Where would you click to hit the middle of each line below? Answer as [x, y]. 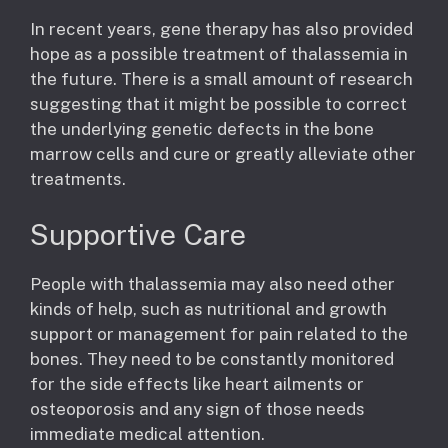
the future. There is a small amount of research [221, 79]
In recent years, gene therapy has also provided [221, 29]
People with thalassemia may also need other [212, 283]
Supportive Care [138, 234]
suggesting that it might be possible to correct [218, 104]
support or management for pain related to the [219, 333]
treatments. [78, 179]
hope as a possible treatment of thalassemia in [219, 54]
